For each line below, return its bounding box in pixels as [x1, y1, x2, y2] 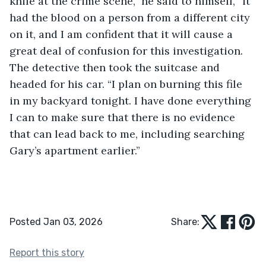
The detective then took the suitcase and [9, 60, 223, 74]
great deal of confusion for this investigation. [9, 43, 246, 58]
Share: [171, 216, 199, 227]
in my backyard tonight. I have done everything [9, 93, 254, 107]
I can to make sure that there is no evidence [9, 110, 238, 124]
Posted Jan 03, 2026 [9, 216, 103, 227]
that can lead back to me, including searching [9, 126, 248, 141]
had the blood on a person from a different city [9, 10, 253, 24]
